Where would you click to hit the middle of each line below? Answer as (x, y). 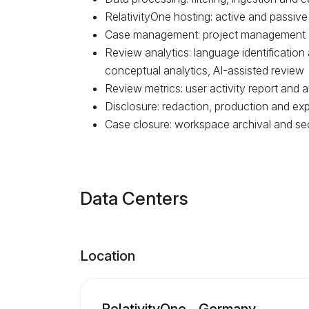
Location (107, 256)
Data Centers (134, 198)
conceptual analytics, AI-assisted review (204, 70)
